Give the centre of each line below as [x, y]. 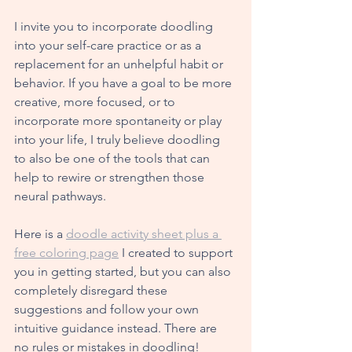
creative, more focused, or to [96, 101]
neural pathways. [62, 196]
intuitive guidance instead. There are [117, 328]
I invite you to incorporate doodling [115, 26]
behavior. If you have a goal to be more [125, 82]
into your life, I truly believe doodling [119, 139]
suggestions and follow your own [108, 309]
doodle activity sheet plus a [144, 233]
